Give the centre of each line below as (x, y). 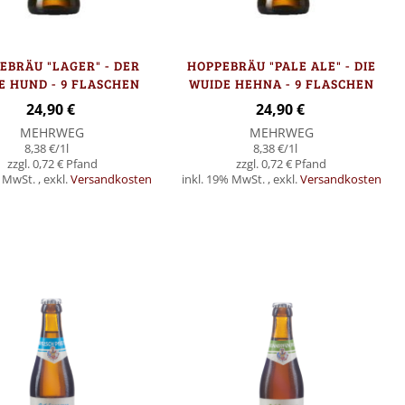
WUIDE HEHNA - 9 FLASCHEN (281, 84)
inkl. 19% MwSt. (224, 180)
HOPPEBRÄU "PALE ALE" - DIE (281, 66)
